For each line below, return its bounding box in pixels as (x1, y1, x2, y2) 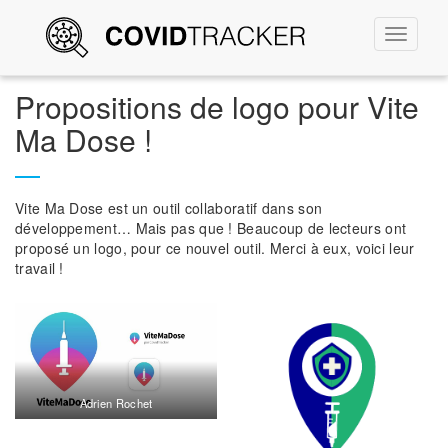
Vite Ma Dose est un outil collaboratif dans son (15, 198, 323, 218)
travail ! (15, 258, 64, 278)
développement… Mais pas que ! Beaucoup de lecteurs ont (15, 218, 407, 238)
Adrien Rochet (79, 394, 153, 411)
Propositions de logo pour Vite (15, 85, 419, 128)
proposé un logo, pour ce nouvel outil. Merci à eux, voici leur (15, 238, 415, 258)
